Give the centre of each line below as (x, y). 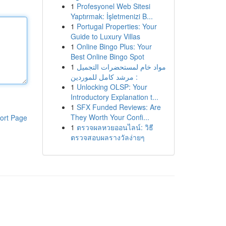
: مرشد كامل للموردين (104, 77)
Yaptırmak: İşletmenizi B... (111, 16)
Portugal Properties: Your (117, 26)
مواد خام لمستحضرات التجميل (121, 67)
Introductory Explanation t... (114, 97)
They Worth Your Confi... (110, 117)
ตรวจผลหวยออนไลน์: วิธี (115, 127)
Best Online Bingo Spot (107, 56)
